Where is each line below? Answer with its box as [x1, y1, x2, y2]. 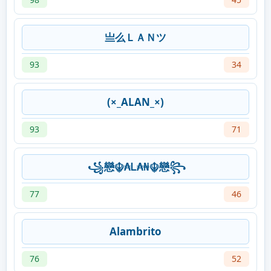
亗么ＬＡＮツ [105, 30, 166, 45]
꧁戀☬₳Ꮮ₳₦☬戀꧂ [88, 160, 183, 174]
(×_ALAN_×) [107, 95, 164, 109]
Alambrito [109, 224, 162, 239]
